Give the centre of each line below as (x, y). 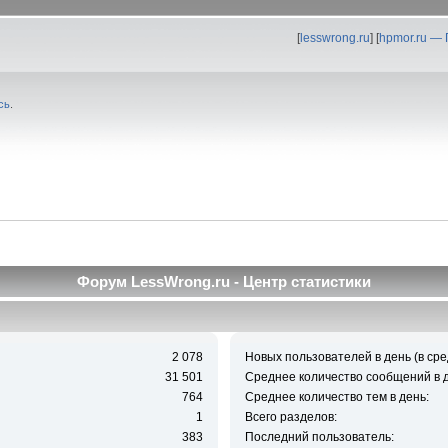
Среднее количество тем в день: (336, 397)
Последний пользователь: (319, 437)
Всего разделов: (290, 417)
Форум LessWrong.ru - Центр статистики (224, 281)
